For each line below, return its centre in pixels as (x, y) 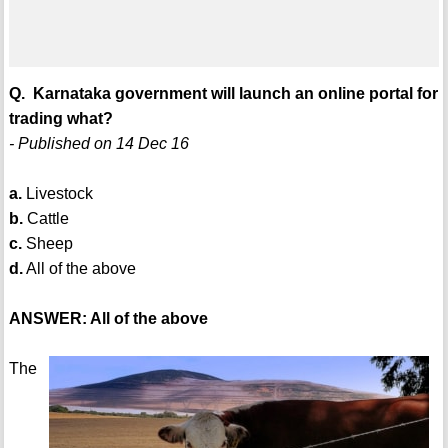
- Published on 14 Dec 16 (98, 144)
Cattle (45, 219)
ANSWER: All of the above (108, 319)
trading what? (60, 119)
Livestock (57, 194)
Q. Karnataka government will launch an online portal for (223, 94)
